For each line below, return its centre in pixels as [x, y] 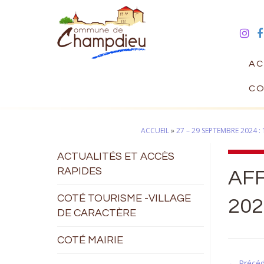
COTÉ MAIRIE [90, 240]
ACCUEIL [155, 131]
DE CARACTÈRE [97, 213]
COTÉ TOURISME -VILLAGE [124, 198]
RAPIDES [80, 171]
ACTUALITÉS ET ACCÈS [116, 156]
